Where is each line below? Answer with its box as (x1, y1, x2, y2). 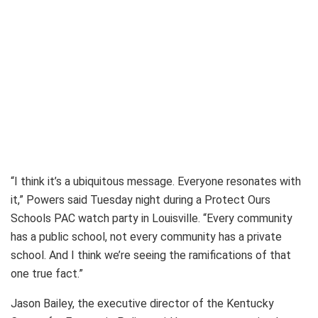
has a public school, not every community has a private (11, 229, 282, 243)
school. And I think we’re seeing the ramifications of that (11, 248, 291, 262)
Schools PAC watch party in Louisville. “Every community (11, 211, 292, 225)
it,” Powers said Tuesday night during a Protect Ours (11, 192, 270, 207)
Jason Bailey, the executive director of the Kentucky (11, 296, 274, 310)
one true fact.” (11, 266, 83, 280)
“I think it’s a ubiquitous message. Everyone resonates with (11, 174, 301, 188)
